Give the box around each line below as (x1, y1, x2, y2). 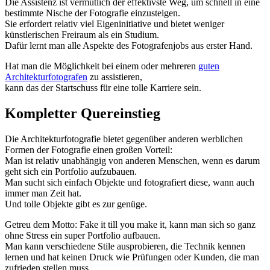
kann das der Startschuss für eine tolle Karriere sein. (5, 82, 201, 93)
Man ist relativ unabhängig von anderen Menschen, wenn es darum (5, 155, 260, 166)
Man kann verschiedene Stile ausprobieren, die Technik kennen (5, 240, 245, 251)
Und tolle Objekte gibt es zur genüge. (5, 198, 147, 209)
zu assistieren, (87, 71, 142, 82)
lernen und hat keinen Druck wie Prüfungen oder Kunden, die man (5, 251, 259, 262)
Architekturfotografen (5, 71, 87, 82)
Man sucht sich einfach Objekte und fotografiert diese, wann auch (5, 177, 254, 187)
